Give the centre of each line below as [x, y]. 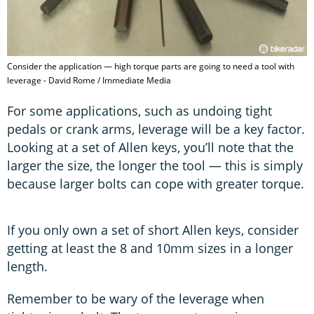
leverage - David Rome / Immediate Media [89, 81]
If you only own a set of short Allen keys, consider [153, 230]
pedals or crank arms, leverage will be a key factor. [156, 129]
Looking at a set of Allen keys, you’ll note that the [150, 148]
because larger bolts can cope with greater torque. [156, 184]
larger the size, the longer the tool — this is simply [155, 166]
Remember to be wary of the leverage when [136, 299]
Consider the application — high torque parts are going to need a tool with [151, 67]
